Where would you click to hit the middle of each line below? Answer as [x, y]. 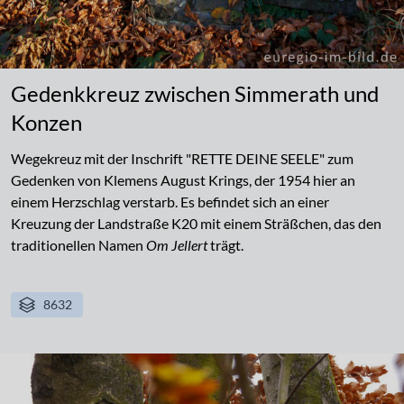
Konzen [46, 123]
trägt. [225, 245]
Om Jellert [177, 245]
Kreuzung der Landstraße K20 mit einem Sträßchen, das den [196, 224]
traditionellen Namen [78, 245]
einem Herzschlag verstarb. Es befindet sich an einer [170, 202]
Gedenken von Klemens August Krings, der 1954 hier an [183, 180]
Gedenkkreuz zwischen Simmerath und [195, 94]
